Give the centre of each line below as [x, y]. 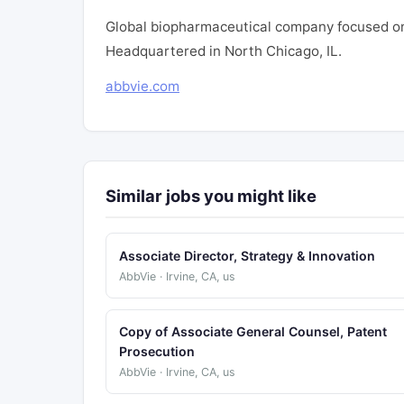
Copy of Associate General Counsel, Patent [252, 332]
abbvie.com [142, 87]
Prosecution [156, 352]
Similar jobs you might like [211, 196]
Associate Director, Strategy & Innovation [247, 255]
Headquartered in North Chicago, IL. [224, 51]
